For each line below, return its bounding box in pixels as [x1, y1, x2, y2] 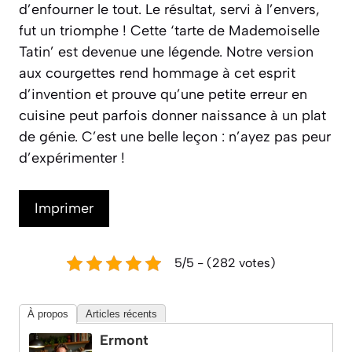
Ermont [100, 332, 148, 349]
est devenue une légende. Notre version [54, 43, 313, 60]
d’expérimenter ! [19, 149, 125, 167]
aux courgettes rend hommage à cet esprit [19, 64, 295, 82]
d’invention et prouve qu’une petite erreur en [19, 86, 307, 103]
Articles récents [86, 308, 157, 320]
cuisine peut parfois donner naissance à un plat [19, 107, 326, 124]
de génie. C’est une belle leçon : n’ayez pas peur [19, 128, 331, 145]
